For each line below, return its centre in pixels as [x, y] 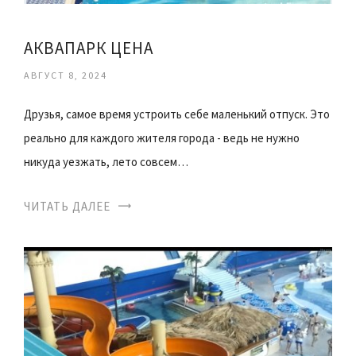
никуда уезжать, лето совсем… [106, 161]
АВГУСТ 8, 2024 [66, 75]
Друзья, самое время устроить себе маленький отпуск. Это [177, 114]
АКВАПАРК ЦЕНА [89, 48]
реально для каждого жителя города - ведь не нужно [162, 137]
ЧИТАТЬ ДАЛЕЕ [67, 206]
